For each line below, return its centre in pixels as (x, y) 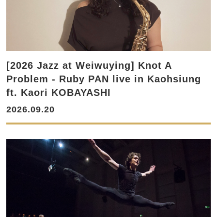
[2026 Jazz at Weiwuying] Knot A (89, 66)
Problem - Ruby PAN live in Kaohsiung (104, 79)
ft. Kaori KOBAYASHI (59, 93)
